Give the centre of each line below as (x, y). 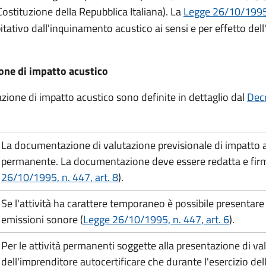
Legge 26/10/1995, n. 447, (143, 219)
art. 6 (216, 219)
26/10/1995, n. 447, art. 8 (60, 177)
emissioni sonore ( (42, 219)
